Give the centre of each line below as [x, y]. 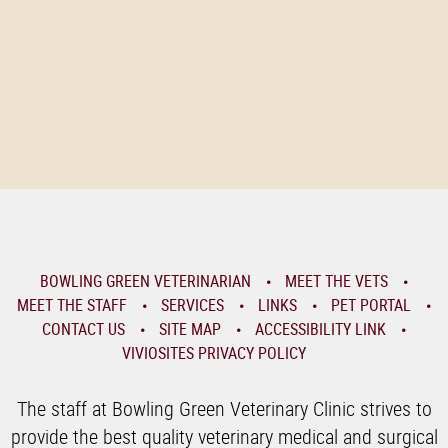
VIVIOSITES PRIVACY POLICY [213, 353]
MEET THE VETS [336, 281]
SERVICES [192, 305]
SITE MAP [189, 329]
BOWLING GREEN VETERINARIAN [145, 281]
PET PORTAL [370, 305]
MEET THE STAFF [71, 305]
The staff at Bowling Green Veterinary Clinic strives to [224, 408]
